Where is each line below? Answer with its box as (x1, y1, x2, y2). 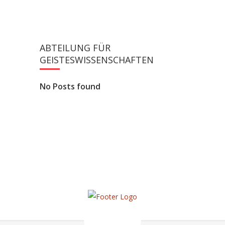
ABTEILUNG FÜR (40, 42, 110, 54)
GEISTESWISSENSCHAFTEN (40, 54, 154, 66)
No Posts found (40, 81, 100, 92)
